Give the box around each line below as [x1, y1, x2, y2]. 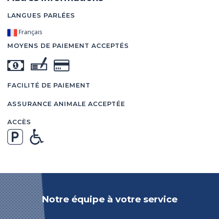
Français [17, 27, 43, 36]
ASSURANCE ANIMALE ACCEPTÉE [7, 100, 125, 108]
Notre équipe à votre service [42, 193, 177, 205]
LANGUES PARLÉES [7, 11, 75, 19]
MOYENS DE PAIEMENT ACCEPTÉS [7, 42, 129, 49]
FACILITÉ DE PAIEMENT [7, 81, 90, 89]
